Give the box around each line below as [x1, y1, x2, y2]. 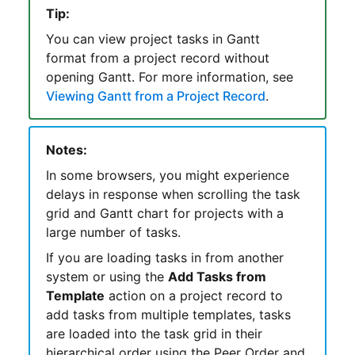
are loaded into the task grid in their [45, 325, 262, 342]
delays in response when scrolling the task [45, 185, 300, 202]
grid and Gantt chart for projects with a [45, 204, 284, 221]
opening [45, 68, 98, 85]
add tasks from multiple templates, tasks [45, 306, 291, 323]
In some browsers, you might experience [45, 166, 289, 183]
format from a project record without [45, 49, 269, 66]
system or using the [45, 268, 168, 284]
